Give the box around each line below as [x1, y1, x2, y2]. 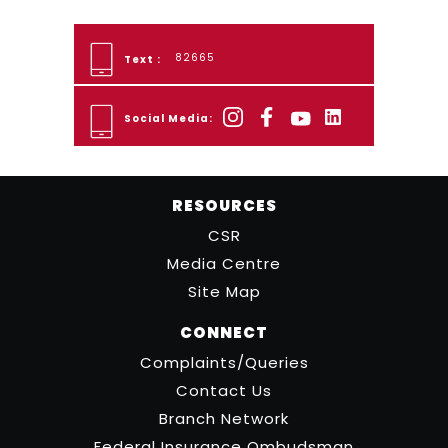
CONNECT [180, 321, 268, 343]
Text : [124, 51, 161, 67]
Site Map [187, 280, 261, 302]
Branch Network [159, 407, 289, 429]
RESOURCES [171, 194, 277, 216]
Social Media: [124, 110, 213, 126]
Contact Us [176, 379, 272, 401]
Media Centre [167, 252, 281, 274]
